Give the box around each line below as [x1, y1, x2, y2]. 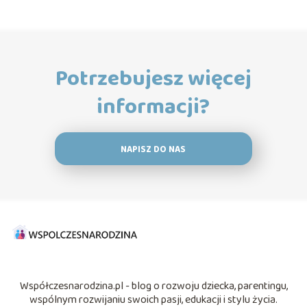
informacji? [97, 90, 210, 125]
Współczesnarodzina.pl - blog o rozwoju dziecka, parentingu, [19, 278, 288, 295]
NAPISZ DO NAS [121, 143, 186, 158]
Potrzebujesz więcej [55, 62, 251, 97]
